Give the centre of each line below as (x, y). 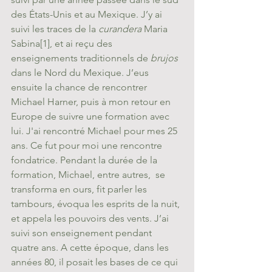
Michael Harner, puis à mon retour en (92, 102)
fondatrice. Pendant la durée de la (85, 160)
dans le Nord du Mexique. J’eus (81, 73)
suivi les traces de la (55, 29)
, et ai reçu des (82, 43)
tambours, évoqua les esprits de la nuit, (97, 204)
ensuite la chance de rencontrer (80, 87)
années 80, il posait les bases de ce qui (96, 262)
